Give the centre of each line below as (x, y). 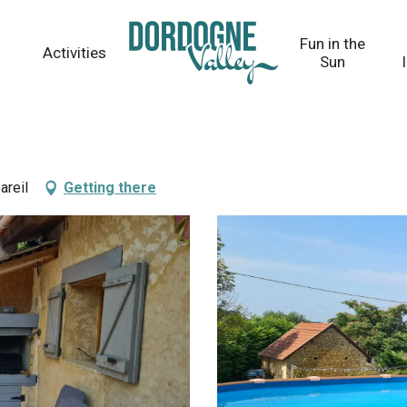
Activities (74, 53)
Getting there (110, 188)
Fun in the (333, 44)
